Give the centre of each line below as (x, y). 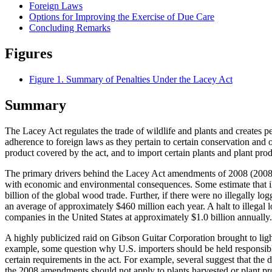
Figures (29, 54)
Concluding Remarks (70, 28)
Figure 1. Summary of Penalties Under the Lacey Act (131, 80)
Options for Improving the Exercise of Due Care (122, 17)
